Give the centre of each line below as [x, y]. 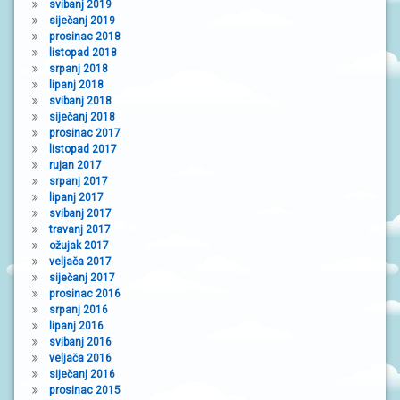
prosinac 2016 [84, 294]
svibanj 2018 [80, 101]
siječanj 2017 [82, 278]
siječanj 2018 [82, 117]
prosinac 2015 [84, 391]
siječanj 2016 [82, 375]
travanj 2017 [79, 230]
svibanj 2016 [80, 342]
